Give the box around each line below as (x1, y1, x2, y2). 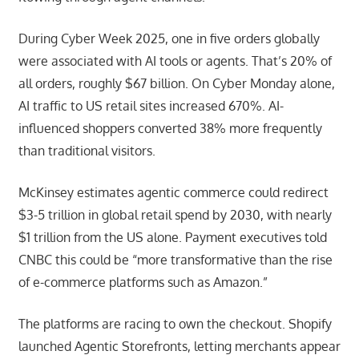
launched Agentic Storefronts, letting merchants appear (18, 337, 341, 354)
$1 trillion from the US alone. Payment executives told (18, 228, 327, 245)
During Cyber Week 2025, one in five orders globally (18, 30, 320, 46)
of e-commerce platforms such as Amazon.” (18, 273, 268, 290)
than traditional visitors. (18, 142, 155, 159)
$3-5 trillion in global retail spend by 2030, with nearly (18, 206, 332, 223)
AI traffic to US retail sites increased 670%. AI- (18, 97, 284, 114)
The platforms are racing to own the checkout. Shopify (18, 315, 332, 332)
